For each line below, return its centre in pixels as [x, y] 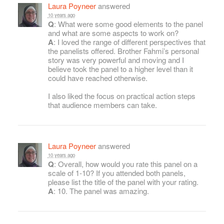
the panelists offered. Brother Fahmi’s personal [123, 51]
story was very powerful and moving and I [116, 60]
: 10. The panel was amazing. [101, 191]
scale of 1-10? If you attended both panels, [116, 173]
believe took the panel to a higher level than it [120, 69]
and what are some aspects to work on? [113, 33]
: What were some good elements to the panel [128, 24]
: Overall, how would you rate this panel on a [125, 164]
